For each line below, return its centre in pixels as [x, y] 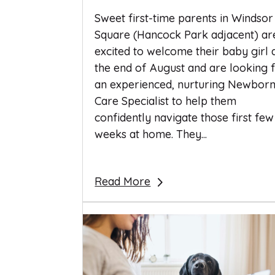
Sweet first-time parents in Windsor [184, 18]
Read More [123, 181]
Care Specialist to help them [166, 101]
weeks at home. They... [151, 134]
